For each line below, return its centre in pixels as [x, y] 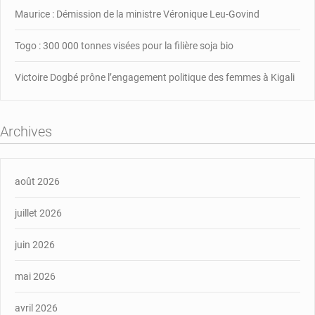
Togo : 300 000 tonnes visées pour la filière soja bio [124, 45]
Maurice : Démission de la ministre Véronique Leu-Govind [137, 14]
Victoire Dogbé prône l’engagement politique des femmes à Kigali [155, 77]
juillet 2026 [38, 213]
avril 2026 [36, 308]
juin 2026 [35, 244]
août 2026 [37, 181]
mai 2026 [35, 276]
